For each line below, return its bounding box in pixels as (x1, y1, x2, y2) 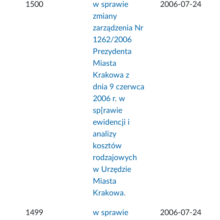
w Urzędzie (93, 165, 132, 174)
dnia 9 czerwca (93, 83, 145, 91)
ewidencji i (93, 118, 130, 127)
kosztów (93, 142, 122, 150)
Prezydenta (93, 48, 132, 56)
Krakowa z (93, 71, 130, 80)
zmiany (93, 12, 117, 21)
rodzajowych (93, 154, 137, 162)
